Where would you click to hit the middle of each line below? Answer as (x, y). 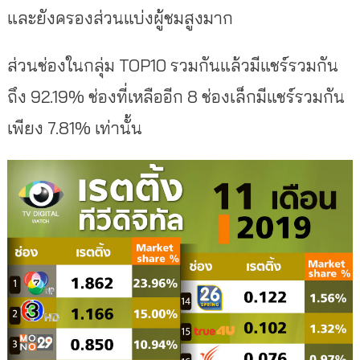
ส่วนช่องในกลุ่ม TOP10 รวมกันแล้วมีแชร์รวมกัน (172, 65)
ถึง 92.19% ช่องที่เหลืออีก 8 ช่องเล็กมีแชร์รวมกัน (176, 97)
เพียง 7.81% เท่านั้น (74, 128)
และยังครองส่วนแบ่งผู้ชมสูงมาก (120, 18)
